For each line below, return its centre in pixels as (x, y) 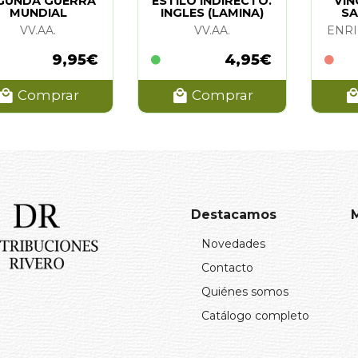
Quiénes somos (245, 291)
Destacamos (234, 214)
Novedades (233, 243)
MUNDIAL (38, 12)
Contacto (227, 267)
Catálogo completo (255, 315)
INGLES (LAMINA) (212, 12)
